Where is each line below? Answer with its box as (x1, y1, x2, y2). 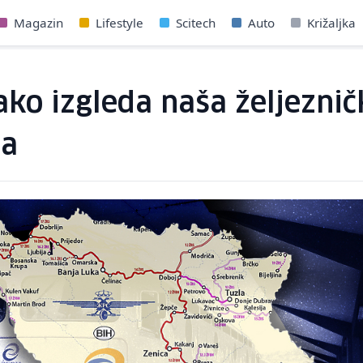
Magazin (14, 15, 63, 31)
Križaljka (307, 15, 356, 31)
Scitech (176, 15, 216, 31)
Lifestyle (96, 15, 143, 31)
